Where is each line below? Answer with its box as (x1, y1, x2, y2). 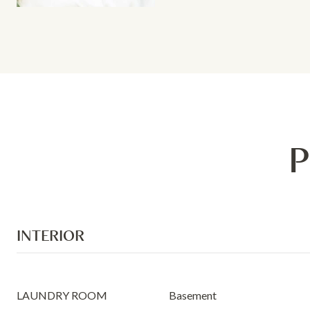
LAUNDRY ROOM (17, 289, 107, 302)
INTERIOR (17, 226, 84, 245)
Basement (169, 289, 217, 302)
